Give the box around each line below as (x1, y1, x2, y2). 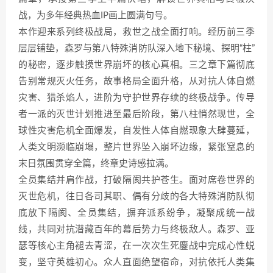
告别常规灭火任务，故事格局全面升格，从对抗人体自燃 (18, 77, 255, 87)
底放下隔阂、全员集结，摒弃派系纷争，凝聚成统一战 (18, 208, 255, 218)
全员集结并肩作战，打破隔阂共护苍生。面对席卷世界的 (18, 175, 255, 185)
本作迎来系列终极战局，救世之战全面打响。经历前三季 (18, 27, 255, 37)
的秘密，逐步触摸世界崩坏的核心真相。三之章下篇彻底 (18, 60, 255, 70)
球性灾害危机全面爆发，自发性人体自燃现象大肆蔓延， (18, 126, 255, 136)
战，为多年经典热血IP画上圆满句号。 (18, 11, 172, 21)
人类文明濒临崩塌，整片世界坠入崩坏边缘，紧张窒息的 (18, 143, 255, 152)
